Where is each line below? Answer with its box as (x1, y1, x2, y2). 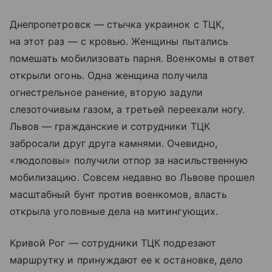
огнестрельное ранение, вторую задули (10, 86, 203, 98)
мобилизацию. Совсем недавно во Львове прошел (10, 171, 255, 183)
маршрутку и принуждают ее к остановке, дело (10, 253, 243, 266)
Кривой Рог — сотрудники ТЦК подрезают (10, 236, 216, 249)
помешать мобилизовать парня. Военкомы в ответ (10, 52, 256, 64)
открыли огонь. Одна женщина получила (10, 69, 208, 81)
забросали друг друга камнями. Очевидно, (10, 137, 217, 149)
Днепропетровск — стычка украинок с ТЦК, (10, 18, 224, 30)
